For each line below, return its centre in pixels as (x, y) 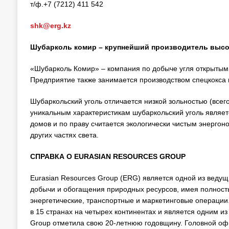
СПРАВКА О (52, 156)
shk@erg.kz (50, 25)
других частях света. (64, 135)
